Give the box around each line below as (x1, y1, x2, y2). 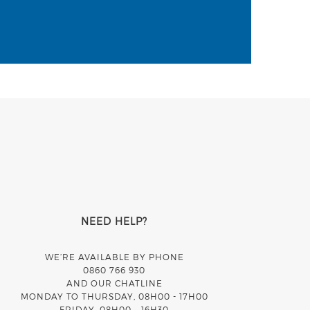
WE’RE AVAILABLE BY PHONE (44, 251, 184, 262)
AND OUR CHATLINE (66, 277, 163, 288)
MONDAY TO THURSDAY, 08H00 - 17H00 (20, 291, 208, 301)
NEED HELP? (81, 215, 148, 227)
